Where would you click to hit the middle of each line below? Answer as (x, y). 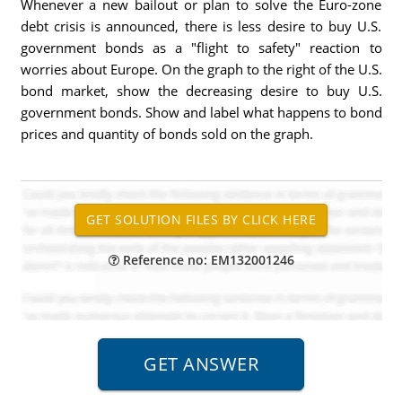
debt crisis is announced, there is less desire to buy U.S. (201, 26)
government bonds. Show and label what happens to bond (201, 112)
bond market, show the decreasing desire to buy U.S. (201, 91)
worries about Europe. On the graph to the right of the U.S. (201, 69)
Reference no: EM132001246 (206, 260)
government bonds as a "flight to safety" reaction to (201, 48)
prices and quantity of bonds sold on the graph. (166, 134)
